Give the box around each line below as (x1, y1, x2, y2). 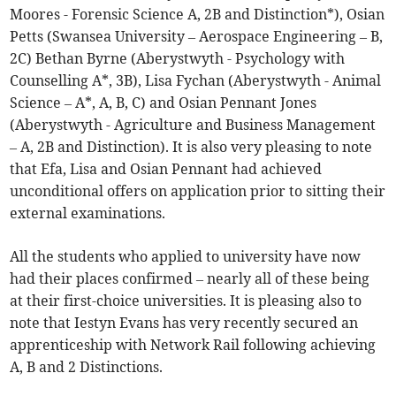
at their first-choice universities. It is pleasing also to (10, 292, 362, 310)
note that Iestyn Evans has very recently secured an (10, 314, 359, 332)
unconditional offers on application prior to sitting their (10, 182, 386, 201)
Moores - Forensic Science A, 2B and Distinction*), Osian (10, 5, 385, 24)
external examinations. (10, 204, 166, 223)
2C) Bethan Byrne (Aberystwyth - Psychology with (10, 49, 346, 68)
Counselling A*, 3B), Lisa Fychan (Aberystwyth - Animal (10, 72, 382, 90)
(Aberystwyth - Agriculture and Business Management (10, 116, 377, 134)
